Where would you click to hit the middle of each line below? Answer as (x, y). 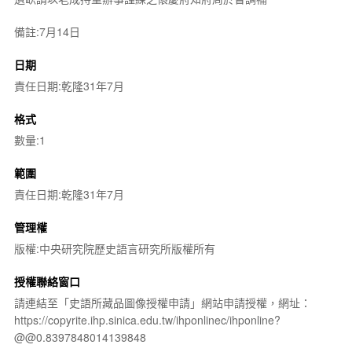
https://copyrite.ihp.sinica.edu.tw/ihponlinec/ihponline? (147, 320)
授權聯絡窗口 (47, 281)
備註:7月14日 (47, 31)
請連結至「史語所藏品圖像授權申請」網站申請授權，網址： (162, 302)
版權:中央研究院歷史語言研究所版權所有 (114, 248)
